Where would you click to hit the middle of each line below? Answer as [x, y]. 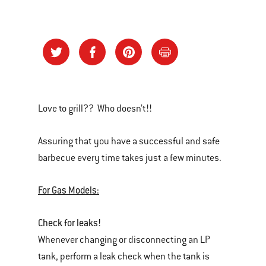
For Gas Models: [69, 190]
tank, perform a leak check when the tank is [124, 256]
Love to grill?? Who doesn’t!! [95, 109]
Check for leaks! [69, 223]
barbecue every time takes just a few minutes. [130, 158]
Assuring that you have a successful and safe [129, 141]
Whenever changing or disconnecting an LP [124, 240]
